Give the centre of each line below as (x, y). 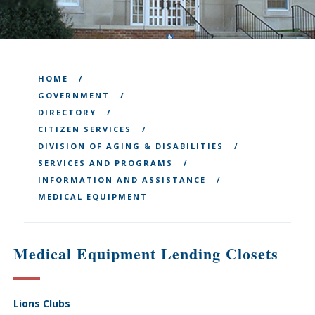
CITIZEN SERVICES (84, 129)
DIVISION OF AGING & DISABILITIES (130, 146)
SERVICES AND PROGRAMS (105, 163)
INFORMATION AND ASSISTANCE (122, 180)
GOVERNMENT (73, 95)
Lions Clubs (41, 303)
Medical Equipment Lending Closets (146, 253)
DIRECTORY (67, 112)
